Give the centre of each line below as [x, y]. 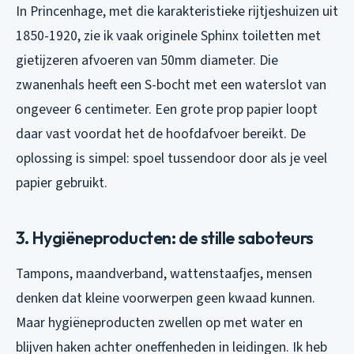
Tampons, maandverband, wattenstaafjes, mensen [164, 273]
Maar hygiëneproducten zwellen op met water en [159, 322]
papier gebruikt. [62, 183]
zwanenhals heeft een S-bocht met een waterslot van [171, 85]
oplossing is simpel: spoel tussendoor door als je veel [171, 158]
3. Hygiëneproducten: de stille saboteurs [165, 237]
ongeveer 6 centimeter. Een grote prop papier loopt [167, 109]
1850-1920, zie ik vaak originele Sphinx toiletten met [168, 36]
